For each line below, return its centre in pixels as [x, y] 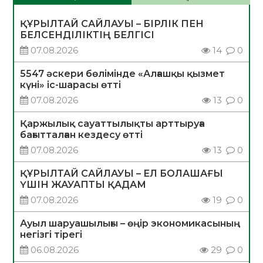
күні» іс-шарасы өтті [71, 85]
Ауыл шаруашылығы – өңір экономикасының [130, 224]
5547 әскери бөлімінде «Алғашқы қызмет [123, 74]
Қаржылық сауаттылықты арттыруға [113, 124]
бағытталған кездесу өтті [82, 135]
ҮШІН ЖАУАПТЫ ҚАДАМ [83, 185]
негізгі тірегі [51, 235]
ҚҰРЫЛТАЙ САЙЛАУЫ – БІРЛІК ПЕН [112, 24]
